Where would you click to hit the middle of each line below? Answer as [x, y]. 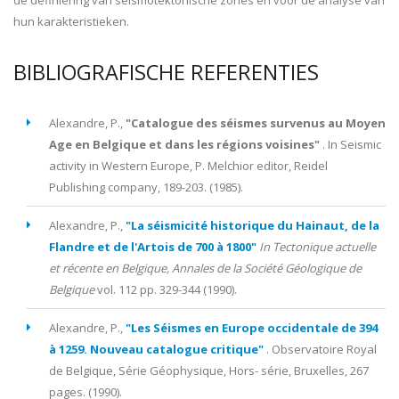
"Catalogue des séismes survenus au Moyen [256, 123]
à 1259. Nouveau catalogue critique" [156, 349]
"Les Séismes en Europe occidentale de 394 [252, 328]
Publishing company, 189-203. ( [131, 187]
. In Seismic [352, 144]
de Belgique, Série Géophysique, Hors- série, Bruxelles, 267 [209, 370]
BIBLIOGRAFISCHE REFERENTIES [166, 72]
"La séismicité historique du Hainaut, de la [252, 225]
